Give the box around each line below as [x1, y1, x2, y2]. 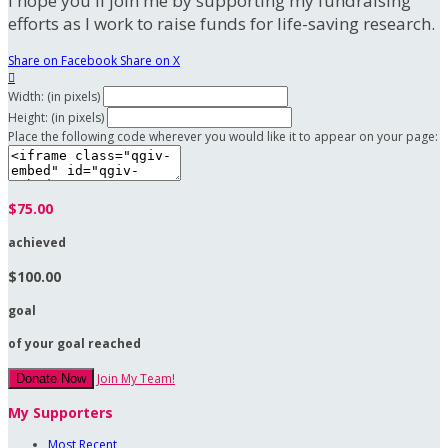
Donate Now [16, 371, 86, 387]
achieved [8, 234, 66, 252]
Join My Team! [97, 370, 175, 388]
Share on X [120, 52, 180, 70]
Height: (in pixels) [8, 109, 104, 127]
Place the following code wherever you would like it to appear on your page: [8, 128, 438, 146]
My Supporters [8, 403, 113, 423]
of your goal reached [8, 335, 141, 353]
